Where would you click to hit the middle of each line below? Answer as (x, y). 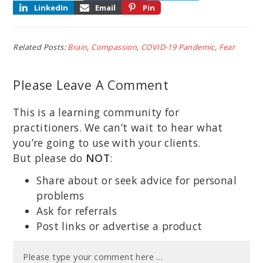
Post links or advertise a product (119, 226)
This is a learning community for (96, 112)
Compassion (114, 47)
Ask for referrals (77, 210)
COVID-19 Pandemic (178, 47)
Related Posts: (41, 47)
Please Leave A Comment (91, 85)
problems (60, 195)
